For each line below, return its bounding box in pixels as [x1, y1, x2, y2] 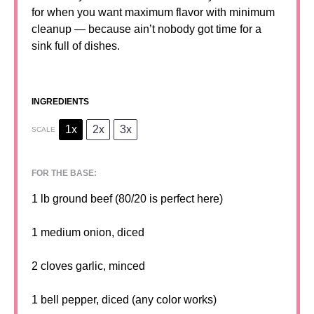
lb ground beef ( [38, 193, 118, 205]
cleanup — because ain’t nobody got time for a [32, 23, 261, 36]
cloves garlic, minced [38, 260, 145, 273]
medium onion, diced [38, 226, 144, 239]
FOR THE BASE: [32, 168, 97, 179]
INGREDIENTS [32, 97, 89, 107]
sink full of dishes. [32, 40, 120, 53]
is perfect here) [146, 193, 223, 205]
